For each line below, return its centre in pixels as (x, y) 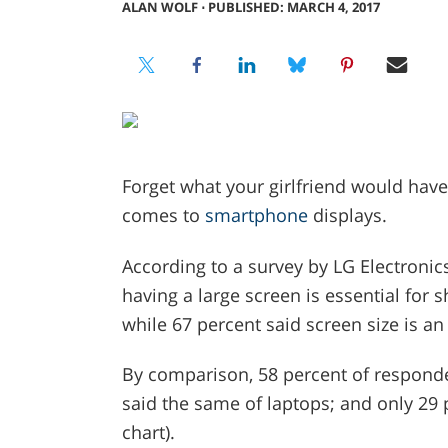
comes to (163, 214)
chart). (148, 432)
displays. (347, 214)
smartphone (256, 214)
